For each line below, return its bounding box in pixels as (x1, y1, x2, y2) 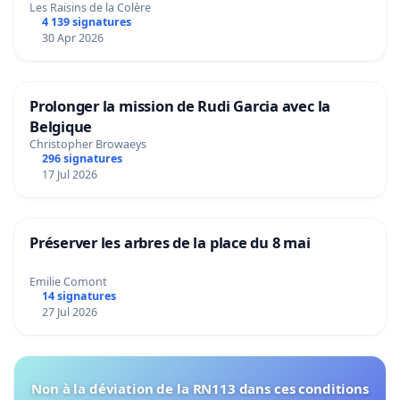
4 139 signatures (41, 13, 131, 29)
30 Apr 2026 (41, 29, 104, 46)
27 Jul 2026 (41, 304, 97, 321)
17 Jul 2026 (41, 167, 97, 183)
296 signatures (41, 151, 122, 167)
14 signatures (41, 288, 116, 304)
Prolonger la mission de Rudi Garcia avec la (29, 95, 331, 116)
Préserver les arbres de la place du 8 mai (29, 232, 311, 254)
